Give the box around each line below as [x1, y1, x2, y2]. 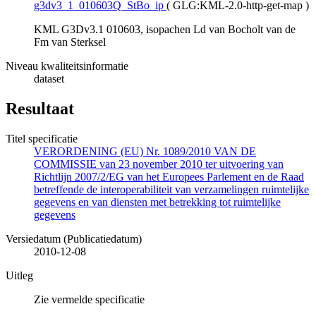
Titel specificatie [6, 133, 78, 145]
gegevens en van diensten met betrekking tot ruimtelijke [34, 196, 281, 209]
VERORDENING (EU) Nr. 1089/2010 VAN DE [34, 145, 256, 158]
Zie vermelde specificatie [34, 293, 145, 306]
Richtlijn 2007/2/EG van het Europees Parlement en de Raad [34, 171, 304, 183]
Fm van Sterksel [34, 36, 106, 49]
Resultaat [6, 99, 74, 119]
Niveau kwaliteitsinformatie [6, 60, 128, 73]
